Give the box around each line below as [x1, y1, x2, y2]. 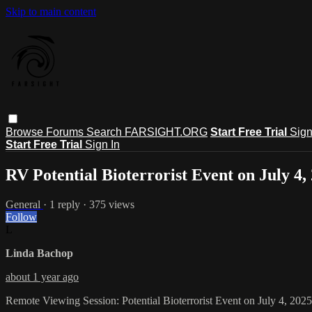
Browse [6, 125, 46, 138]
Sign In [85, 138, 120, 150]
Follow [6, 210, 37, 223]
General [6, 198, 43, 210]
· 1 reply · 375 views [43, 198, 134, 210]
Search [86, 125, 125, 138]
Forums [46, 125, 86, 138]
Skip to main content [6, 6, 96, 17]
